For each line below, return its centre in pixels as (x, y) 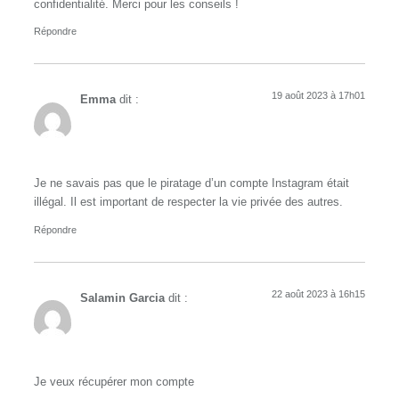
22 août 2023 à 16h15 (318, 293)
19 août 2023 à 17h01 (318, 96)
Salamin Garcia (122, 298)
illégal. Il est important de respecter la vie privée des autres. (188, 203)
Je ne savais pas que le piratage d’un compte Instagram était (191, 184)
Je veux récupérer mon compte (114, 382)
